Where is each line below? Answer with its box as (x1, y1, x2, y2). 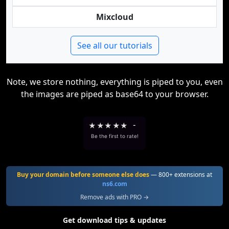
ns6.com (102, 179, 127, 188)
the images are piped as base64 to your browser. (20, 88, 209, 100)
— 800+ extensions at (149, 170, 212, 179)
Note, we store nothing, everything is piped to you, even (6, 76, 223, 87)
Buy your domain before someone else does (17, 170, 149, 179)
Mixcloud (96, 11, 133, 22)
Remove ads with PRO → (80, 193, 149, 201)
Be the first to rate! (90, 133, 139, 139)
